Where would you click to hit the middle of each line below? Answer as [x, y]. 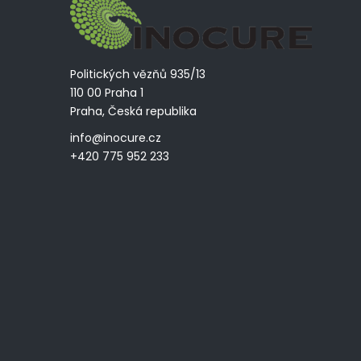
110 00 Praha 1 [107, 92]
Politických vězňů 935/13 [138, 74]
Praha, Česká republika [133, 111]
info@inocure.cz [116, 137]
